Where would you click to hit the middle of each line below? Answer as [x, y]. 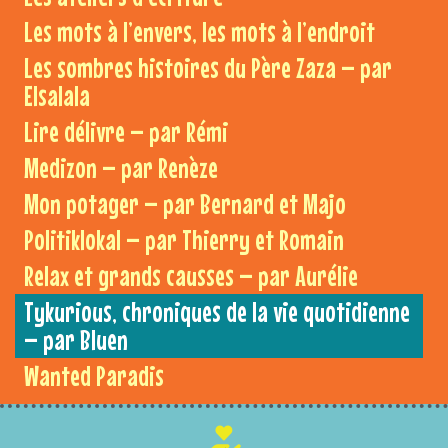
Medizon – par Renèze [121, 168]
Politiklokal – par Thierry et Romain [184, 240]
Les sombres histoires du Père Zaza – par [208, 68]
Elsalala [57, 96]
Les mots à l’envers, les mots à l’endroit [199, 32]
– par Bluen [76, 340]
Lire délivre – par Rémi [126, 132]
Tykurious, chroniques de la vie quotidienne [217, 312]
